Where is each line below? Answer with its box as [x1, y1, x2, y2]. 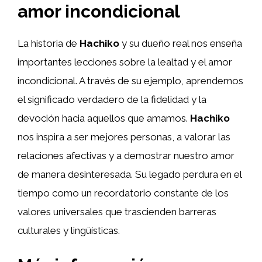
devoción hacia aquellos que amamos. [18, 112, 190, 124]
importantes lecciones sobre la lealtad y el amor [18, 56, 232, 68]
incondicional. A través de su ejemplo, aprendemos [18, 75, 243, 87]
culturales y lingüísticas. [18, 225, 120, 236]
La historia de [18, 37, 80, 49]
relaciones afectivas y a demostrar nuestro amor [18, 150, 235, 161]
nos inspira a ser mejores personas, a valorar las [18, 131, 230, 143]
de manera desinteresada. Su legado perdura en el [18, 168, 242, 180]
